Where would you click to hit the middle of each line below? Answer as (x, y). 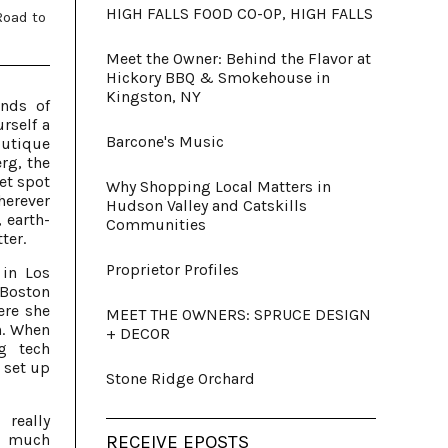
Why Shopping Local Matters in (218, 186)
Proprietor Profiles (172, 269)
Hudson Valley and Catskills (206, 205)
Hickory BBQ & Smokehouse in (218, 77)
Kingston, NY (153, 96)
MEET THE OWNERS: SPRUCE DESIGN (238, 314)
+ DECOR (138, 333)
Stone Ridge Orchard (180, 378)
